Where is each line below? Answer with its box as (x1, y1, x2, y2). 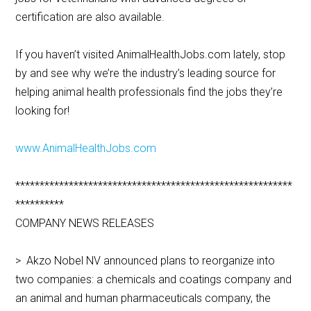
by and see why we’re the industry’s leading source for (15, 67, 276, 81)
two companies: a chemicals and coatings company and (15, 273, 292, 287)
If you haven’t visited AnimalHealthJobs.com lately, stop (15, 48, 286, 62)
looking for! (15, 104, 70, 118)
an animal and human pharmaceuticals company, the (15, 292, 271, 305)
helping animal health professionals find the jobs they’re (15, 85, 283, 99)
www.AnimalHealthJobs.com (15, 142, 157, 155)
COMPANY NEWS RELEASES (15, 217, 155, 230)
